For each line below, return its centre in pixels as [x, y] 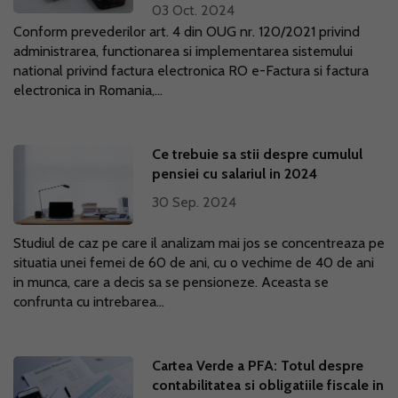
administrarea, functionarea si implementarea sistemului [183, 51]
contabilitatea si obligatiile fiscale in [268, 385]
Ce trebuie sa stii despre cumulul [258, 154]
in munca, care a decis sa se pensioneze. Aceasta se [171, 282]
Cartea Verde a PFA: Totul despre [258, 366]
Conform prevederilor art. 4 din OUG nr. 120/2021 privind [187, 32]
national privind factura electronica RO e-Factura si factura [191, 71]
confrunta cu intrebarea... [89, 302]
